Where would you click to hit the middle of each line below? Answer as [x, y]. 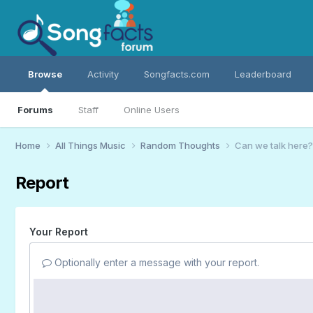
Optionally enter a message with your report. [155, 262]
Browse [45, 74]
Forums [35, 110]
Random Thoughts [181, 145]
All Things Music [91, 145]
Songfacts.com [176, 74]
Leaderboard [263, 74]
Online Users [151, 110]
